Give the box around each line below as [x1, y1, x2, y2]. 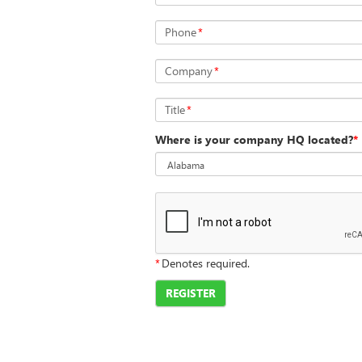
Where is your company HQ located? [155, 132, 353, 148]
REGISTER [166, 285, 216, 301]
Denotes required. [162, 255, 250, 271]
